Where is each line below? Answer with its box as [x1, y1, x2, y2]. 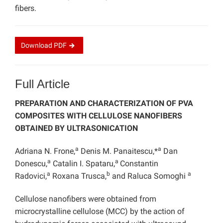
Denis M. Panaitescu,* [79, 146, 158, 156]
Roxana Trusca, [50, 171, 107, 181]
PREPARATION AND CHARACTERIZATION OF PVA [15, 99, 193, 109]
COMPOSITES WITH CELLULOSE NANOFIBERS [15, 111, 182, 121]
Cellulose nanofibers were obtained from [15, 194, 156, 204]
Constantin [120, 159, 158, 169]
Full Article [15, 77, 70, 91]
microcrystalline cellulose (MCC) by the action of [15, 207, 185, 217]
